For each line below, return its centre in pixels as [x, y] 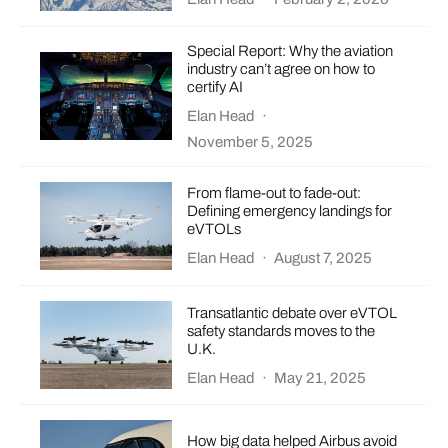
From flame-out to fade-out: [274, 193]
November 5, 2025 [250, 141]
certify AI [215, 86]
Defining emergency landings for [290, 211]
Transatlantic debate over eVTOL [292, 312]
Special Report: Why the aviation [290, 50]
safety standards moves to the [281, 330]
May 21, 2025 [320, 377]
